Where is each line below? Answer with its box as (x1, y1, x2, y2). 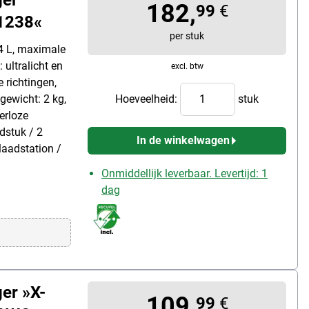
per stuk (170, 30, 204, 41)
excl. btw (170, 61, 203, 71)
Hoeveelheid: (115, 92, 180, 106)
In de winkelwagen (136, 133, 230, 147)
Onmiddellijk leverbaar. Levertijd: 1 (101, 166, 268, 180)
